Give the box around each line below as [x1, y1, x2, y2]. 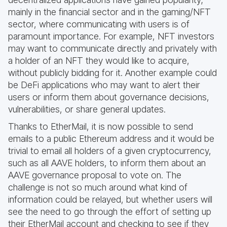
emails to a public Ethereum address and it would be [8, 133, 214, 144]
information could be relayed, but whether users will [8, 194, 212, 205]
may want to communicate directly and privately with [8, 43, 217, 54]
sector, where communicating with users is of [8, 19, 190, 29]
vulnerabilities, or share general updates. [8, 104, 166, 115]
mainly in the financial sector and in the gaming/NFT [8, 7, 211, 17]
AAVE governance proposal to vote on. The [8, 170, 181, 180]
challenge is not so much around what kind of [8, 182, 187, 193]
